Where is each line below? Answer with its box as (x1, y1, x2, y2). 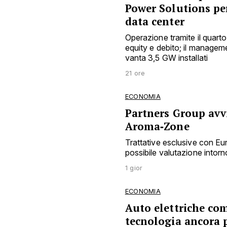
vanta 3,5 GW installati (125, 52, 208, 63)
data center (125, 14, 184, 28)
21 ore (125, 69, 145, 77)
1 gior (125, 164, 143, 172)
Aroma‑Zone (125, 119, 190, 133)
